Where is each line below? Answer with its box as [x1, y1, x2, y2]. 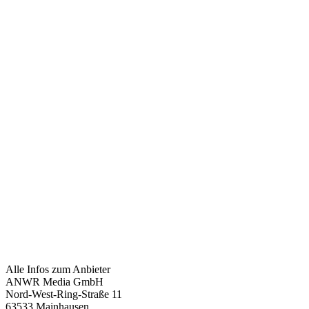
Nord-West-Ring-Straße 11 [6, 288, 122, 301]
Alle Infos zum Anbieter [6, 263, 110, 276]
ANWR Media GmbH [6, 276, 103, 288]
